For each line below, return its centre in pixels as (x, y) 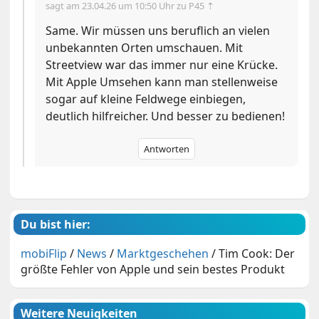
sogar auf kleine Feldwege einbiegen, (146, 99)
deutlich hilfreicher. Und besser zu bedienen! (166, 116)
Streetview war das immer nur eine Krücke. (162, 65)
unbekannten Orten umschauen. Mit (145, 48)
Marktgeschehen (163, 254)
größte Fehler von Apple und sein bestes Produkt (153, 270)
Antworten (166, 149)
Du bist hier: (56, 225)
